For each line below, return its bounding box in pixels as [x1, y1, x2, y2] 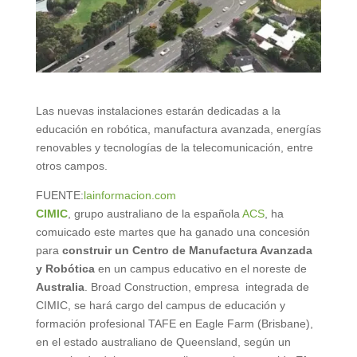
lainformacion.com [83, 189, 176, 202]
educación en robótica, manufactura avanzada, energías [35, 123, 321, 136]
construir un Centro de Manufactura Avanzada [61, 244, 312, 257]
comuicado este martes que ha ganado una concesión [35, 226, 310, 239]
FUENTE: [35, 189, 84, 202]
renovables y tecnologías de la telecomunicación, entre [35, 141, 313, 155]
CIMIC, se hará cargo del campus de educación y [35, 299, 285, 312]
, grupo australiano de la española [67, 207, 242, 221]
